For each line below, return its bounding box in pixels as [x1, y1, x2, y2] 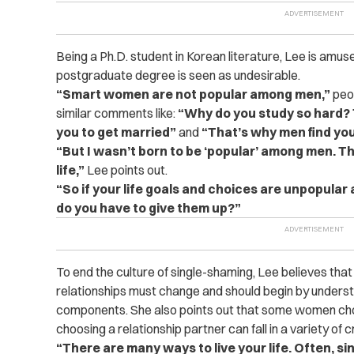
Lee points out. [86, 162, 168, 178]
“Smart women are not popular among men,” [55, 86, 333, 102]
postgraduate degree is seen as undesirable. [55, 67, 300, 83]
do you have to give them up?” [55, 200, 241, 216]
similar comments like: [55, 105, 175, 121]
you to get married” [55, 124, 179, 140]
